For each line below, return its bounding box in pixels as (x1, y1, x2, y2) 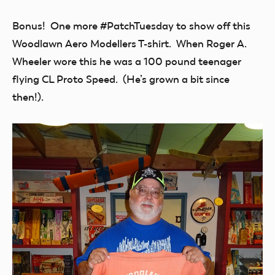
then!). (12, 91, 44, 103)
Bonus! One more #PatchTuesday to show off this (12, 20, 250, 32)
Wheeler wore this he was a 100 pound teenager (12, 55, 241, 68)
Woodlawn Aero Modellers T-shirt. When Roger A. (12, 37, 247, 50)
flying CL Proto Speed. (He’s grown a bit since (12, 73, 230, 85)
